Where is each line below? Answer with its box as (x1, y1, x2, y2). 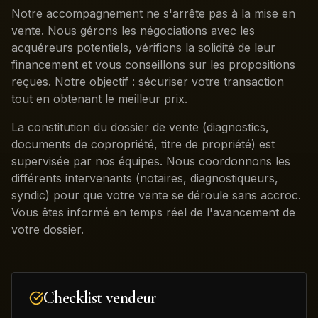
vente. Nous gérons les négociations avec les (11, 23, 255, 38)
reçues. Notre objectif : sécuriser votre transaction (11, 75, 284, 89)
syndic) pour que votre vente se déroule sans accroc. (11, 188, 301, 202)
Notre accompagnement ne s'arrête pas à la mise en (11, 6, 295, 21)
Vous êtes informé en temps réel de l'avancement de (11, 205, 295, 219)
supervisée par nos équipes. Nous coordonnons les (11, 154, 290, 168)
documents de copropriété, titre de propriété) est (11, 137, 275, 151)
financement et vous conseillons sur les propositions (11, 57, 295, 72)
